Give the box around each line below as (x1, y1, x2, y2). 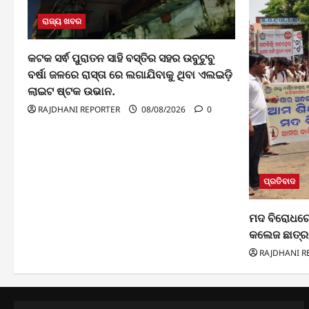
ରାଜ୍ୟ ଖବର (42, 14, 81, 27)
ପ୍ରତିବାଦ (263, 175, 295, 187)
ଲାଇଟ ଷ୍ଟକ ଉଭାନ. (28, 83, 115, 98)
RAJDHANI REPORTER (38, 103, 120, 115)
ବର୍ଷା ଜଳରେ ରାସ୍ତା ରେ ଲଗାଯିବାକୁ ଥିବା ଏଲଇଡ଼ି (28, 67, 232, 81)
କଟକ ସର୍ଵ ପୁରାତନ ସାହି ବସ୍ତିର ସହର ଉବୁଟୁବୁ (28, 50, 215, 65)
